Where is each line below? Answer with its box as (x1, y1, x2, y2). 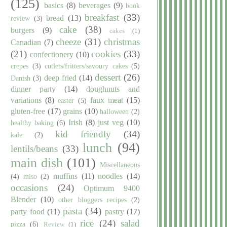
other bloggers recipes (58, 195, 127, 204)
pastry (104, 207, 124, 216)
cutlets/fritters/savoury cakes (45, 61, 128, 70)
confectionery (29, 50, 73, 59)
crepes (11, 61, 28, 70)
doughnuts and (86, 84, 140, 93)
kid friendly (55, 128, 111, 139)
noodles (98, 171, 123, 180)
